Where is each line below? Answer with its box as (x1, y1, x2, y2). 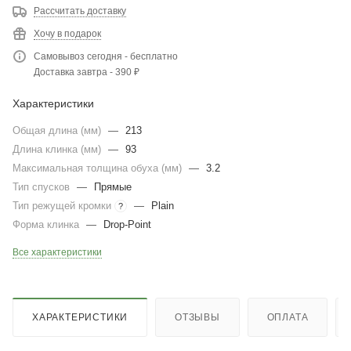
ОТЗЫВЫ (175, 311, 220, 323)
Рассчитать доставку (34, 5, 126, 16)
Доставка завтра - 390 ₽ (34, 67, 139, 78)
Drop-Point (103, 219, 151, 230)
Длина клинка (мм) (13, 143, 104, 155)
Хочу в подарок (34, 28, 101, 39)
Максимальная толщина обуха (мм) (13, 162, 185, 174)
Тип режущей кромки (13, 200, 114, 212)
